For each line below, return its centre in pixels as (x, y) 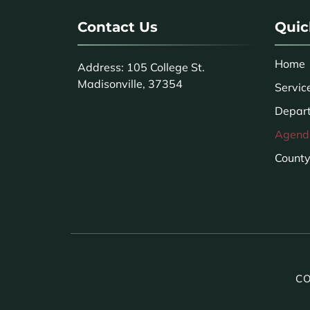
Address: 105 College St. (141, 67)
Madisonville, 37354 (130, 84)
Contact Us (118, 27)
